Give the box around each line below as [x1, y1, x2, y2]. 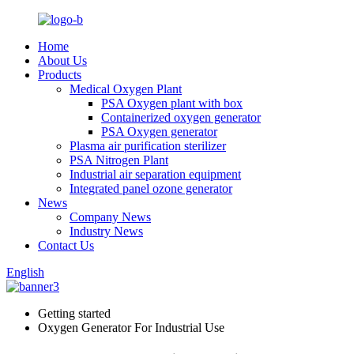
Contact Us [38, 239, 94, 252]
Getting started [38, 307, 111, 320]
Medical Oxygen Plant [70, 82, 182, 96]
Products [38, 68, 81, 81]
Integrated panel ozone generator [70, 182, 232, 195]
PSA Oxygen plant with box [101, 96, 243, 110]
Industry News [70, 224, 143, 238]
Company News [70, 210, 151, 224]
